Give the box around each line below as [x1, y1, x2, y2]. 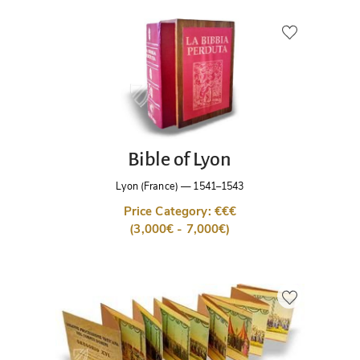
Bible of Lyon [128, 148, 232, 170]
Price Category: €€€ [123, 203, 237, 220]
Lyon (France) [116, 179, 178, 194]
